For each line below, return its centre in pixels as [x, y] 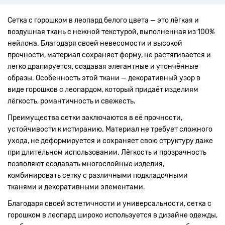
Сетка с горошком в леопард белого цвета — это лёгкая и [103, 20]
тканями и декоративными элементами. [76, 187]
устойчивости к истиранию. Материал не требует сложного [110, 129]
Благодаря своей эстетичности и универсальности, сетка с [109, 203]
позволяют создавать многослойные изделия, [86, 164]
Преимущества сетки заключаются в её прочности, [95, 118]
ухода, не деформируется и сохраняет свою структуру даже [110, 141]
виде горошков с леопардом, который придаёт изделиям [103, 89]
